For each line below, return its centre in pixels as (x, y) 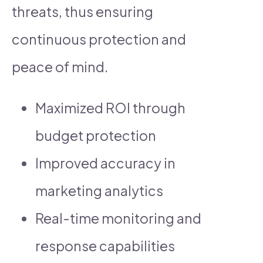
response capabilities (105, 245)
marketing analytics (99, 190)
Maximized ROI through (110, 107)
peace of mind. (60, 66)
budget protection (96, 135)
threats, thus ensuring (82, 11)
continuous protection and (99, 39)
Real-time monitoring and (118, 218)
